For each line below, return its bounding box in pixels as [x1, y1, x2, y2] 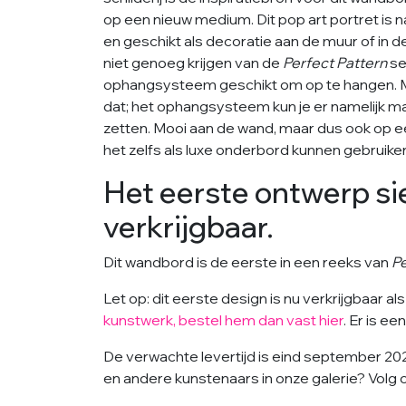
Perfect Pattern [283, 53, 387, 72]
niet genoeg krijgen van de [103, 53, 283, 72]
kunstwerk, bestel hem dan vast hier [103, 311, 343, 329]
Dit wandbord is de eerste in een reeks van [103, 253, 391, 271]
